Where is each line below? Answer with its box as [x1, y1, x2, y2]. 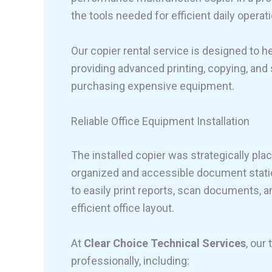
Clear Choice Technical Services [84, 236, 246, 250]
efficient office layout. [71, 201, 174, 214]
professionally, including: [71, 254, 189, 267]
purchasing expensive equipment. [71, 80, 234, 93]
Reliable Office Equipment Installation [71, 114, 250, 127]
